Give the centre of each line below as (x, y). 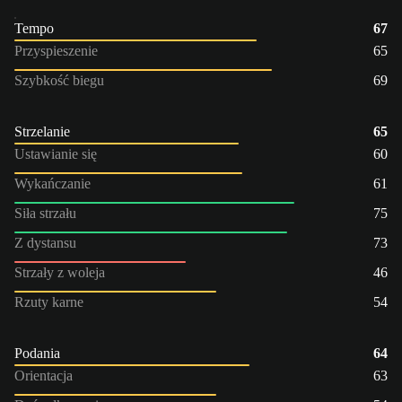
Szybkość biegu (59, 80)
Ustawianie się (56, 153)
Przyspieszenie (56, 50)
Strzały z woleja (60, 272)
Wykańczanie (52, 183)
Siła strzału (45, 213)
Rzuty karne (49, 301)
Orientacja (44, 375)
